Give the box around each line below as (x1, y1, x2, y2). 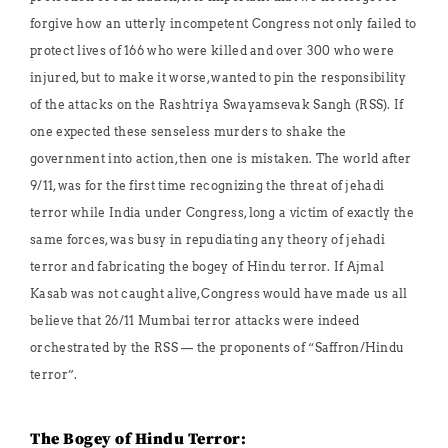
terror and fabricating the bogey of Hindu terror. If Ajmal (30, 259, 385, 274)
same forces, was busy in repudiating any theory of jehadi (30, 232, 386, 247)
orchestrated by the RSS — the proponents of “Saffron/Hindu (30, 340, 405, 355)
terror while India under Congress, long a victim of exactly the (30, 205, 414, 220)
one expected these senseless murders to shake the (30, 124, 347, 139)
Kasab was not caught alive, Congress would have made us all (30, 286, 408, 301)
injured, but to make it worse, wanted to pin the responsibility (30, 70, 406, 85)
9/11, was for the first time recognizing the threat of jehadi (30, 178, 385, 193)
